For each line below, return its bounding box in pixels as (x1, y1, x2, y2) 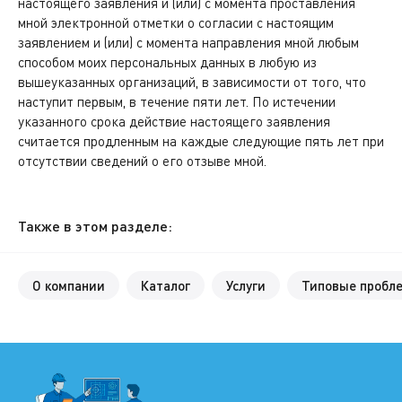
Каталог (141, 277, 190, 293)
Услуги (226, 277, 266, 293)
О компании (32, 277, 105, 293)
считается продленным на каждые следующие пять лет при (18, 133, 384, 149)
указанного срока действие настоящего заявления (18, 113, 330, 129)
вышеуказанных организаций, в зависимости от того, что (18, 74, 366, 90)
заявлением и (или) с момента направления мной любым (18, 34, 359, 50)
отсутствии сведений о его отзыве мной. (18, 153, 267, 169)
